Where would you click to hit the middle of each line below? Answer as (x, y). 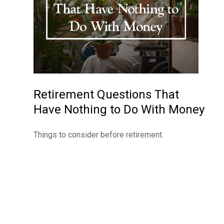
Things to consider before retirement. (98, 135)
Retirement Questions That (106, 95)
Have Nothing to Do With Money (119, 110)
